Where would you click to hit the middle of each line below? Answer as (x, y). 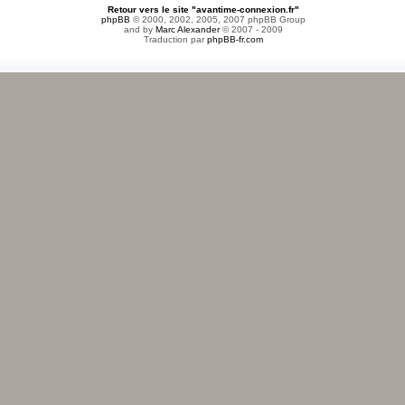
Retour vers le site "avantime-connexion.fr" (203, 10)
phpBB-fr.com (235, 40)
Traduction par (175, 40)
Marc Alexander (187, 30)
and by (139, 30)
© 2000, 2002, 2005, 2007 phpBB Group (217, 20)
